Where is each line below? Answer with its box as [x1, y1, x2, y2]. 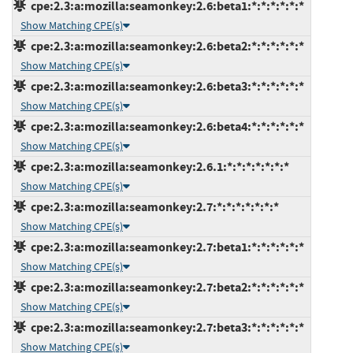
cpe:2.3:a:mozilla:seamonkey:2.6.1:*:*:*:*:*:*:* [26, 158, 289, 175]
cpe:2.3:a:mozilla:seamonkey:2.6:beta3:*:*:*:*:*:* [26, 77, 304, 95]
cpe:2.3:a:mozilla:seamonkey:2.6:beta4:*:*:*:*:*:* [26, 117, 304, 135]
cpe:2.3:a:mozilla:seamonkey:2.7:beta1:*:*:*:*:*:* [26, 238, 304, 255]
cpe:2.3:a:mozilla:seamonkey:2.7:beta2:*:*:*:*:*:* [26, 278, 304, 295]
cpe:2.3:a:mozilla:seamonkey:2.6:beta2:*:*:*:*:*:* [26, 37, 304, 54]
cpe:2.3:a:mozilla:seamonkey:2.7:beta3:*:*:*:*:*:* [26, 318, 304, 336]
